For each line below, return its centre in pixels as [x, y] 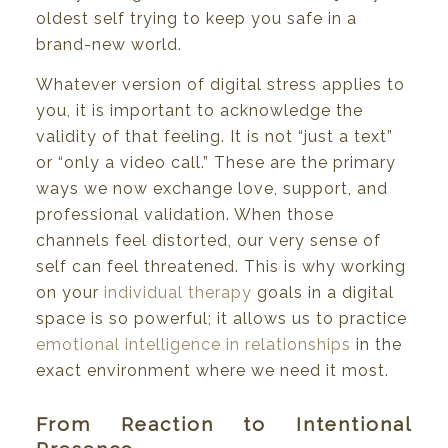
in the [376, 344]
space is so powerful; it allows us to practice [221, 318]
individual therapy [178, 292]
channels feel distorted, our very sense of [208, 240]
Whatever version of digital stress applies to [220, 84]
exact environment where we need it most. [212, 370]
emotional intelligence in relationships [193, 344]
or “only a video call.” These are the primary [216, 162]
